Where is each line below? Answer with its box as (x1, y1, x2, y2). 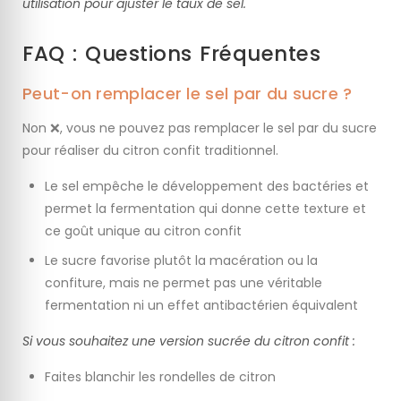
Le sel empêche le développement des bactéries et (45, 176, 369, 195)
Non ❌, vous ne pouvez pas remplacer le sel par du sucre (22, 118, 377, 137)
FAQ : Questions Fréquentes (22, 38, 320, 68)
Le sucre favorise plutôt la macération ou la (45, 251, 318, 269)
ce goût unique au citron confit (45, 221, 242, 240)
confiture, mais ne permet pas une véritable (45, 273, 322, 292)
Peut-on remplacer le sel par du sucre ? (22, 81, 353, 105)
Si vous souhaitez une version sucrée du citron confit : (22, 331, 355, 350)
